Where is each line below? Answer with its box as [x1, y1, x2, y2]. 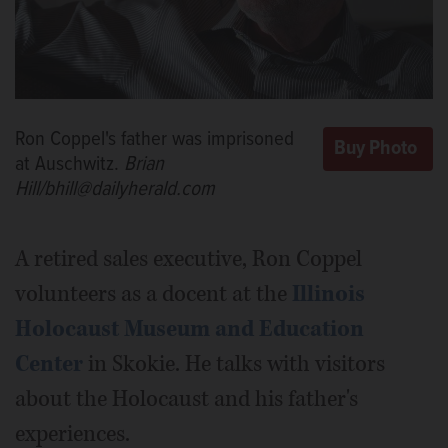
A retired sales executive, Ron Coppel [15, 244, 362, 275]
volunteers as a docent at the [15, 279, 292, 310]
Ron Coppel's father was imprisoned [15, 126, 294, 154]
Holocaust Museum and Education [15, 314, 364, 345]
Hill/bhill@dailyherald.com [15, 176, 215, 204]
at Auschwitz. [15, 151, 124, 179]
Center [15, 349, 83, 380]
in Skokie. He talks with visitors [83, 349, 385, 380]
